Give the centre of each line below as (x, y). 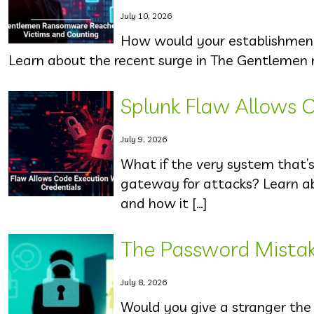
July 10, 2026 (146, 16)
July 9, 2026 (144, 139)
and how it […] (164, 203)
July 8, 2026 (144, 282)
